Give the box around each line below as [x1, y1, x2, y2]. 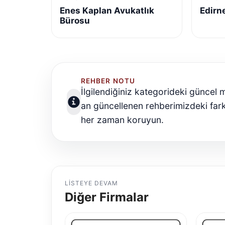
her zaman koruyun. [81, 114, 164, 125]
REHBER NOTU [81, 76, 135, 85]
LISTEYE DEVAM [65, 179, 118, 187]
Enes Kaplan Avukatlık [60, 5, 154, 16]
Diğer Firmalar [65, 189, 149, 204]
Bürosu [60, 15, 90, 26]
